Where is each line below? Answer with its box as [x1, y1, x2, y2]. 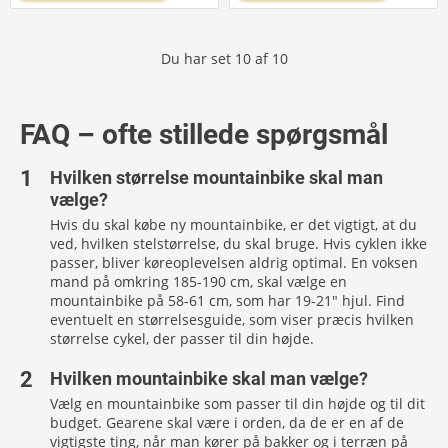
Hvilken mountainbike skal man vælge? [50, 368, 368, 389]
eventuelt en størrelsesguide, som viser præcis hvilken [50, 310, 414, 329]
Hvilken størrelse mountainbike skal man [50, 167, 383, 188]
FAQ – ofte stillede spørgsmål [20, 118, 388, 151]
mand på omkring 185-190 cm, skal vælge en [50, 272, 347, 291]
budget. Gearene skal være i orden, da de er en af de [50, 413, 404, 432]
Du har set [160, 49, 231, 68]
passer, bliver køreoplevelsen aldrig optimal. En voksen [50, 253, 418, 272]
